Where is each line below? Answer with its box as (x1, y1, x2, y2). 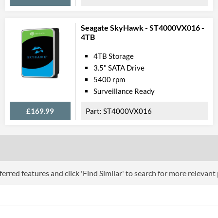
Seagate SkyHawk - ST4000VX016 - (81, 23, 204, 32)
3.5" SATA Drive (93, 63, 145, 72)
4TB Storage (93, 52, 134, 60)
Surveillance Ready (93, 87, 155, 95)
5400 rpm (93, 75, 125, 84)
